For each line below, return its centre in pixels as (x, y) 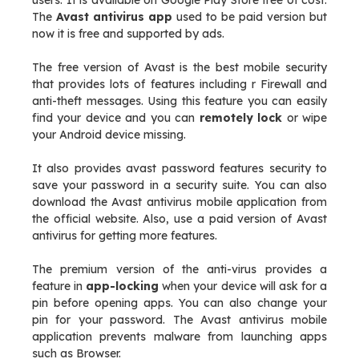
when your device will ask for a (243, 286)
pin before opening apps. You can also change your (179, 303)
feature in (59, 286)
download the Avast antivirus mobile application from (179, 202)
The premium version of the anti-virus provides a (179, 269)
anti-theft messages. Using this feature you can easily (179, 101)
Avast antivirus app (114, 17)
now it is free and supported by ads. (128, 34)
